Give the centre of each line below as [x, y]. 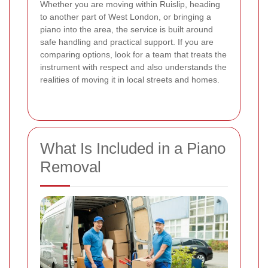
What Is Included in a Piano [133, 148]
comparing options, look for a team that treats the [133, 54]
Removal [71, 167]
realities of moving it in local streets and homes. [130, 79]
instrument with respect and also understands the [133, 67]
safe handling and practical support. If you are [127, 42]
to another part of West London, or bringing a [126, 16]
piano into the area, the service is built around [127, 29]
